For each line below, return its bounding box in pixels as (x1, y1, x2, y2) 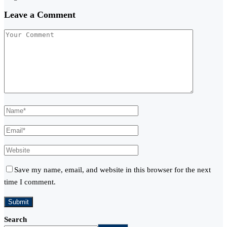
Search (4, 215, 27, 223)
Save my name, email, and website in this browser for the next (14, 165, 211, 174)
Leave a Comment (4, 10, 75, 20)
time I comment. (4, 177, 56, 186)
